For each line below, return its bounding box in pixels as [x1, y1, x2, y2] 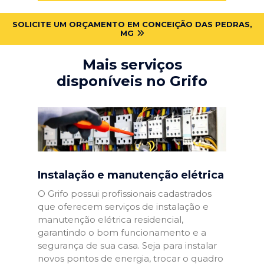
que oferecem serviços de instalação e [38, 200, 209, 212]
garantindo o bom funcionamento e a [38, 226, 206, 238]
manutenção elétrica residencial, [38, 213, 183, 225]
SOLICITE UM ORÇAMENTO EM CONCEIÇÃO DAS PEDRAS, [12, 19, 252, 29]
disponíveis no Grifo [57, 72, 207, 90]
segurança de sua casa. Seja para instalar [38, 239, 217, 251]
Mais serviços [82, 55, 182, 73]
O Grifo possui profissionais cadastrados [38, 187, 212, 199]
